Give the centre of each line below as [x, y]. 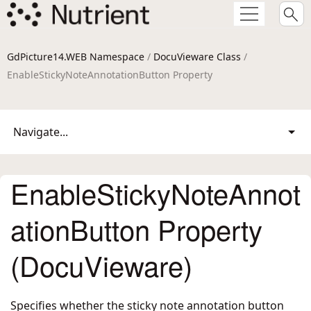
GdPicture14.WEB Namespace [76, 57]
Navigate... [41, 132]
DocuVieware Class [197, 57]
